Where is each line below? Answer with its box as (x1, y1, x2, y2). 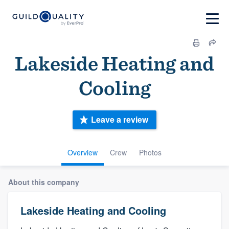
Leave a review (91, 113, 148, 126)
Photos (139, 147, 162, 157)
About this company (8, 176, 79, 187)
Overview (67, 147, 98, 157)
